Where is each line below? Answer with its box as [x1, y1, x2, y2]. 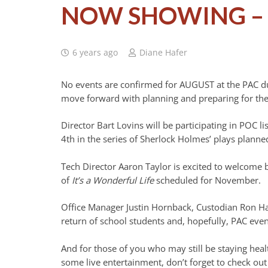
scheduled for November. [156, 173, 261, 186]
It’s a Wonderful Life [72, 173, 156, 186]
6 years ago [72, 47, 118, 58]
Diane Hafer [139, 47, 187, 58]
